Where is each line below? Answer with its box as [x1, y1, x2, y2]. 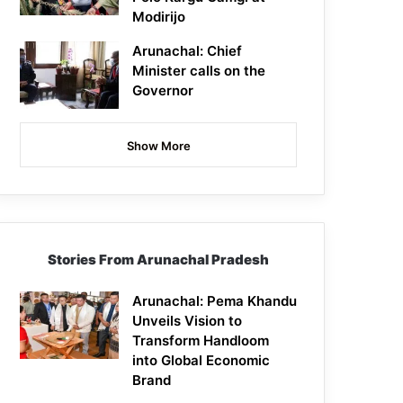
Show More [126, 139, 191, 154]
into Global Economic [132, 352, 271, 370]
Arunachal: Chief [132, 42, 243, 60]
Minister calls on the [132, 62, 266, 80]
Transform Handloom [132, 332, 270, 350]
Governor [132, 82, 194, 100]
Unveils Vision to [132, 312, 243, 330]
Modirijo [132, 8, 186, 26]
